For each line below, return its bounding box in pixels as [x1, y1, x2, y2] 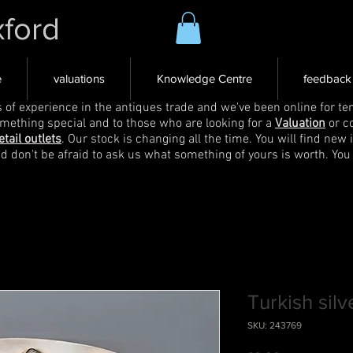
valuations [53, 71, 105, 85]
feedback [303, 71, 351, 85]
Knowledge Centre [156, 71, 252, 85]
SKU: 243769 [247, 319, 302, 331]
